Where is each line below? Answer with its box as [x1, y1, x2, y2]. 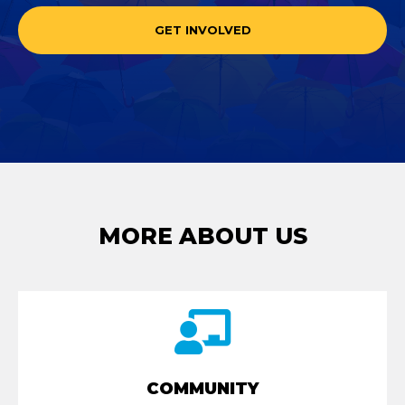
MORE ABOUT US [98, 222, 307, 250]
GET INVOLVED [154, 23, 251, 37]
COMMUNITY [146, 379, 259, 399]
